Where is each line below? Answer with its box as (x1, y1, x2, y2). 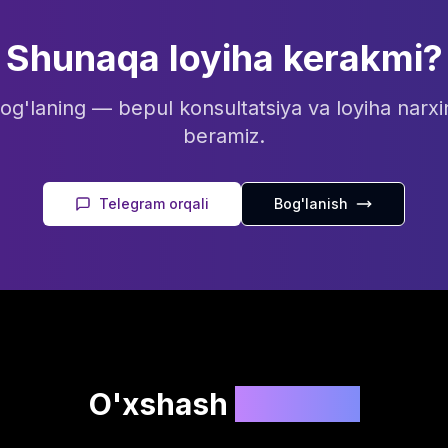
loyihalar (234, 386, 360, 422)
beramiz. (183, 124, 265, 148)
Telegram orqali (99, 195, 209, 212)
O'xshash (88, 386, 235, 422)
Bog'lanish (274, 195, 348, 212)
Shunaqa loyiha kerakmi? (5, 36, 443, 80)
